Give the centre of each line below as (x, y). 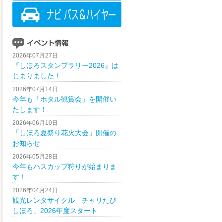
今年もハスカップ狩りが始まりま (64, 167)
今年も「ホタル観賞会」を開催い (64, 100)
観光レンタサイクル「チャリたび (64, 201)
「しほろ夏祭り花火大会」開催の (64, 133)
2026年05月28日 (35, 157)
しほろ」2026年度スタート (55, 211)
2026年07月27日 (35, 56)
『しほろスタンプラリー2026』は (65, 66)
